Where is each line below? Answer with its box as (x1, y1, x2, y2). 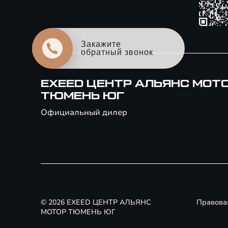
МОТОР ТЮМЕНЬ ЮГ (41, 207, 116, 217)
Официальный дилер (41, 107, 127, 118)
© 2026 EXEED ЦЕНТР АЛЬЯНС (41, 197, 151, 207)
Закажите (81, 40, 122, 49)
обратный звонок (81, 48, 154, 57)
